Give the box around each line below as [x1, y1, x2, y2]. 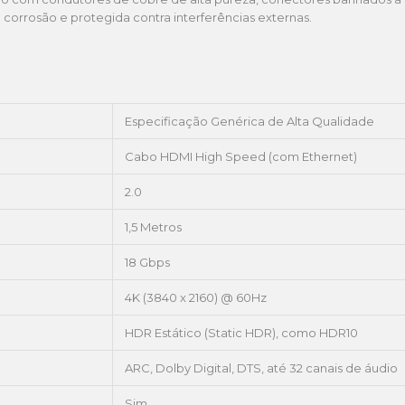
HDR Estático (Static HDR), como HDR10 [125, 325, 358, 341]
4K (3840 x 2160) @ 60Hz [125, 290, 267, 306]
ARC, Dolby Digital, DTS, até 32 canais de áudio [125, 361, 398, 376]
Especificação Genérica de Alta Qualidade [125, 114, 374, 129]
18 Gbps [125, 255, 170, 270]
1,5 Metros [125, 220, 182, 235]
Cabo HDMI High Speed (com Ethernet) [125, 149, 357, 165]
